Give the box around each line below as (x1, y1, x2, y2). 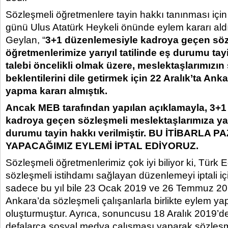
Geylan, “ (6, 35, 45, 45)
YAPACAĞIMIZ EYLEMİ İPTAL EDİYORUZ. (6, 140, 198, 151)
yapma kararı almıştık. (6, 85, 107, 96)
